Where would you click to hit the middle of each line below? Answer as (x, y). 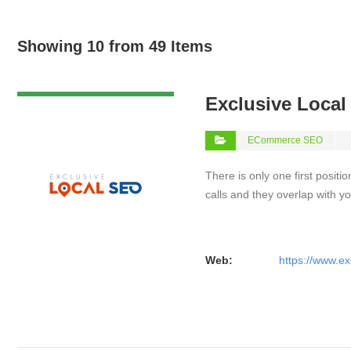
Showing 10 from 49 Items (115, 46)
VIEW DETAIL (96, 80)
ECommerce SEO (285, 140)
